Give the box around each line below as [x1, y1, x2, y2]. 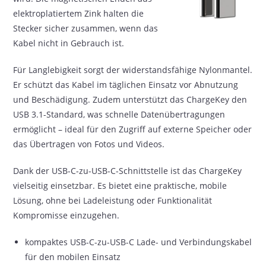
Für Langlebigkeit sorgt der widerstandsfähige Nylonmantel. [13, 64, 253, 75]
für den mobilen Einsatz [25, 251, 121, 262]
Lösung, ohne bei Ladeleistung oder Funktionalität [13, 195, 213, 206]
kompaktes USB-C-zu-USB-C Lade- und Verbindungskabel [25, 236, 252, 248]
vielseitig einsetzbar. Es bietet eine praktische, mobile [13, 180, 227, 191]
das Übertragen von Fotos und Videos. [13, 138, 165, 150]
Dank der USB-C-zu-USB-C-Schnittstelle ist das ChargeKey [13, 165, 242, 176]
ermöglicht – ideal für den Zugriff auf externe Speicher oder [13, 123, 252, 135]
